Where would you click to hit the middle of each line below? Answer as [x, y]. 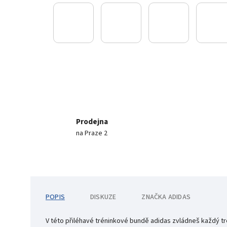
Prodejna [92, 121]
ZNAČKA [154, 197]
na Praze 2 [91, 133]
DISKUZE [103, 197]
